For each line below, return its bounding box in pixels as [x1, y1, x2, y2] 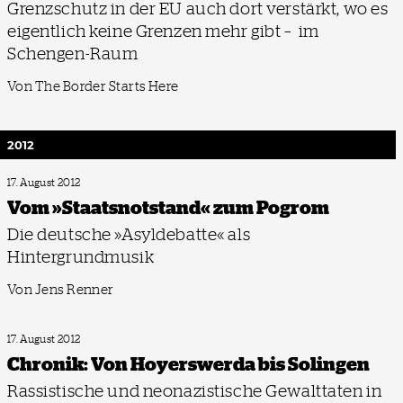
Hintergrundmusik [7, 246, 155, 266]
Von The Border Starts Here [7, 78, 179, 94]
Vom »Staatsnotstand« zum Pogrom [7, 196, 329, 219]
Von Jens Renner [7, 282, 114, 298]
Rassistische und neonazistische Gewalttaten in [7, 381, 382, 400]
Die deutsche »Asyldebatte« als [7, 224, 251, 244]
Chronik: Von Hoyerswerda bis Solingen [7, 353, 370, 375]
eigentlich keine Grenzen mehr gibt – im [7, 21, 319, 40]
